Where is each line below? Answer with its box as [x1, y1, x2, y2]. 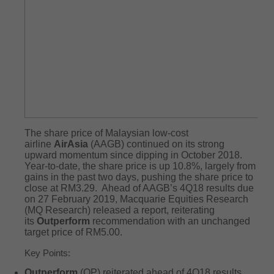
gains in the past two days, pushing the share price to [24, 172, 253, 182]
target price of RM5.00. [24, 227, 122, 237]
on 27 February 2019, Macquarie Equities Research [24, 194, 248, 204]
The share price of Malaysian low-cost [24, 128, 188, 138]
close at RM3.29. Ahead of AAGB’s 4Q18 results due [24, 183, 254, 193]
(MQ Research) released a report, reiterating [24, 205, 215, 215]
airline [24, 139, 54, 149]
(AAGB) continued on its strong [91, 139, 224, 149]
